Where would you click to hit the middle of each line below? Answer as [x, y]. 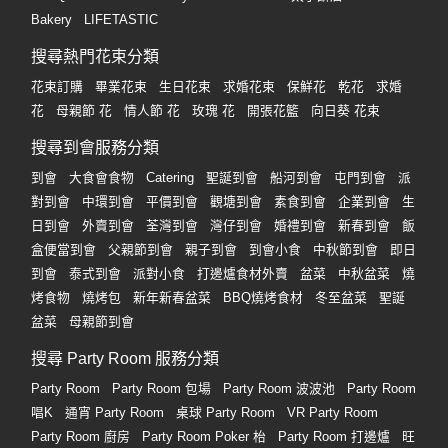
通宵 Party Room [114, 413]
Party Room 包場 [161, 389]
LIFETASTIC [121, 20]
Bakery [51, 20]
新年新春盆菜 [172, 298]
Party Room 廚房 [80, 437]
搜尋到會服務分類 [95, 148]
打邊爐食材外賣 [242, 274]
